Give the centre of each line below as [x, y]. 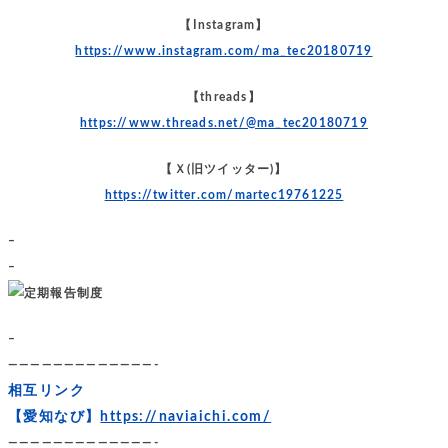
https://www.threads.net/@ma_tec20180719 [224, 122]
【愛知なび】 [54, 416]
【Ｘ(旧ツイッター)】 [224, 168]
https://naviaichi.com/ [186, 416]
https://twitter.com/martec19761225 [224, 194]
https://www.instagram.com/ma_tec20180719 [224, 50]
